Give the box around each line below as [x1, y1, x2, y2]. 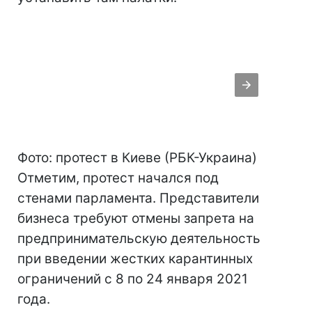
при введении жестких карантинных [17, 251, 253, 267]
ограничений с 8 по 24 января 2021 [17, 271, 248, 288]
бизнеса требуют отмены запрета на [17, 210, 254, 227]
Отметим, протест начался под [17, 170, 219, 187]
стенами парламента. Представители [17, 190, 259, 207]
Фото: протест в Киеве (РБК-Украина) [17, 150, 257, 166]
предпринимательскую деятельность [17, 231, 260, 247]
